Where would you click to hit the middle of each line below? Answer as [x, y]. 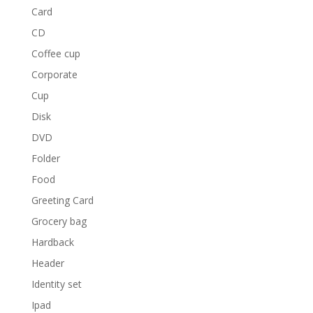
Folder [45, 158]
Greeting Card [62, 200]
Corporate [54, 74]
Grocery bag [59, 221]
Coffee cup [56, 53]
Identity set [56, 284]
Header [48, 263]
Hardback [52, 242]
